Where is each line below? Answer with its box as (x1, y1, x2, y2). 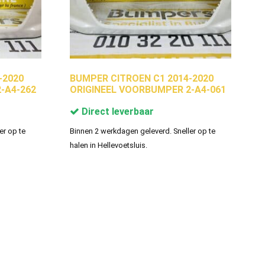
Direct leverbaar (79, 105, 154, 117)
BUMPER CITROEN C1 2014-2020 (69, 72, 214, 84)
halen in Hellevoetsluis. (69, 140, 147, 150)
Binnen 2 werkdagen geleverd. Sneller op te (69, 126, 215, 135)
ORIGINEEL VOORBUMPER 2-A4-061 (69, 83, 226, 95)
